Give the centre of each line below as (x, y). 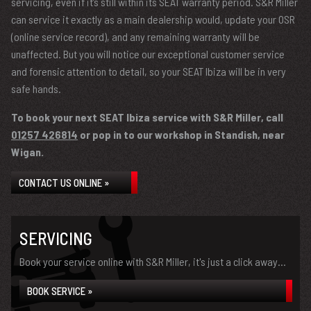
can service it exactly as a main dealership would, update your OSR (153, 19)
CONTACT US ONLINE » (64, 183)
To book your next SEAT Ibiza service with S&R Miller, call (147, 117)
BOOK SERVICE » (60, 291)
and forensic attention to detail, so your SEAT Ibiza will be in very (149, 71)
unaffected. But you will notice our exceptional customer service (148, 54)
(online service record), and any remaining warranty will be (135, 36)
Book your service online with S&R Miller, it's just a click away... (153, 261)
